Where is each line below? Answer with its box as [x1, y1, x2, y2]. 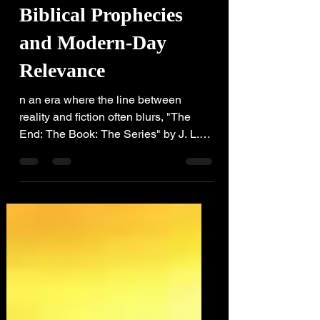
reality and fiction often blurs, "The [19, 161, 191, 175]
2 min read [19, 29, 61, 39]
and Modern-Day [19, 83, 166, 105]
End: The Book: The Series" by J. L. [19, 179, 199, 192]
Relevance [19, 111, 105, 133]
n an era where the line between [19, 144, 181, 158]
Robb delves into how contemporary [19, 196, 201, 209]
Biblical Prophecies [19, 55, 183, 77]
